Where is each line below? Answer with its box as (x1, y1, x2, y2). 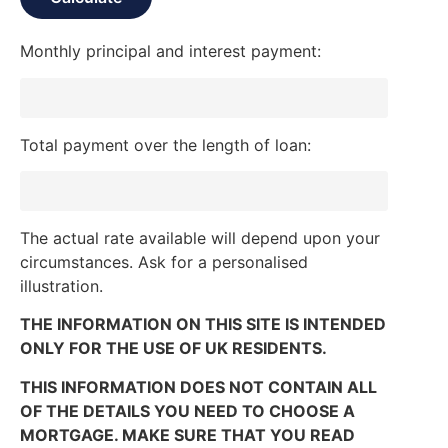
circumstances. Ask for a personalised (20, 251, 308, 272)
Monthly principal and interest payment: (20, 41, 321, 62)
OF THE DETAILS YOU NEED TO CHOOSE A (20, 400, 355, 421)
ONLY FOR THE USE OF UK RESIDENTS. (20, 338, 327, 359)
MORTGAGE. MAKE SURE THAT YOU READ (20, 424, 355, 445)
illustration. (20, 275, 103, 296)
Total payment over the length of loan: (20, 134, 311, 155)
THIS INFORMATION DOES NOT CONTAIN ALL (20, 376, 377, 397)
